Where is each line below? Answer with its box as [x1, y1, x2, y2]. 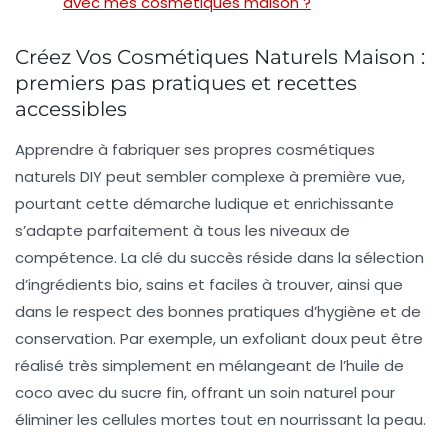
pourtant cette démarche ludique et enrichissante [15, 192, 394, 214]
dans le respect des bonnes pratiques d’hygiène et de [15, 300, 421, 322]
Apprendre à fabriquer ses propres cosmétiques [15, 138, 375, 160]
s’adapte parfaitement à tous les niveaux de [15, 219, 350, 241]
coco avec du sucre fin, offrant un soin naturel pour [15, 381, 395, 403]
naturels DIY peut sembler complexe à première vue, [15, 165, 405, 187]
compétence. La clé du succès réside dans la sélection [15, 246, 424, 268]
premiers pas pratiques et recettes [15, 70, 357, 95]
